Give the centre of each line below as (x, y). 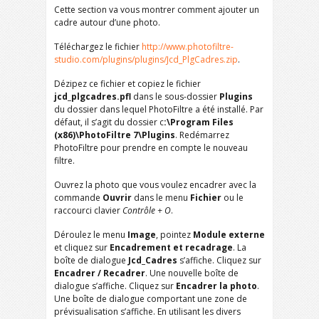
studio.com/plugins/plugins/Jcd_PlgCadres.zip (146, 59)
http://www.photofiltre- (188, 47)
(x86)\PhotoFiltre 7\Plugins (115, 135)
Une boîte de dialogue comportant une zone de (151, 299)
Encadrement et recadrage (171, 247)
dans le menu (161, 198)
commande (78, 198)
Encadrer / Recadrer (100, 273)
